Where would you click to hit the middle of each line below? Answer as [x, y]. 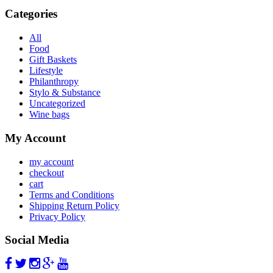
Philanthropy [54, 82]
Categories [31, 14]
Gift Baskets [53, 60]
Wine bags [49, 115]
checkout [47, 172]
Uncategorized [57, 104]
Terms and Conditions [72, 194]
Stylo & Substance [65, 93]
